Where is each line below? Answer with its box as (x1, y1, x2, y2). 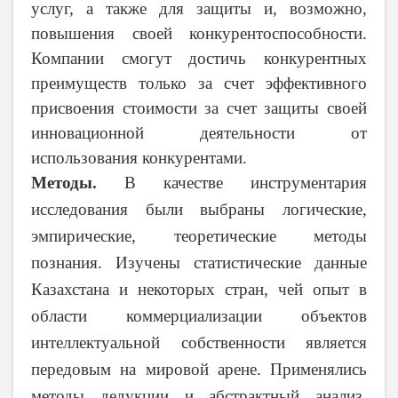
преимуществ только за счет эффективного (31, 73, 367, 92)
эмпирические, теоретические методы (31, 226, 367, 245)
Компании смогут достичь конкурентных (31, 48, 367, 68)
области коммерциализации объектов (31, 306, 367, 325)
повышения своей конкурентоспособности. (31, 23, 367, 43)
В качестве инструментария (97, 172, 367, 192)
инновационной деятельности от (31, 123, 367, 142)
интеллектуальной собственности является (31, 332, 367, 352)
